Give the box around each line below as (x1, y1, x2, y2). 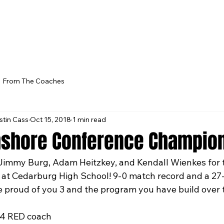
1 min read (72, 114, 106, 124)
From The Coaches (2, 76, 64, 85)
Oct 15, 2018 (30, 114, 71, 124)
